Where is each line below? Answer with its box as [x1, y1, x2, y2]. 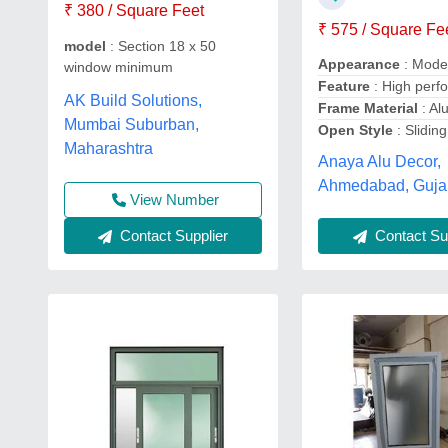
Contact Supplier [116, 227, 229, 244]
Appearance [318, 55, 401, 72]
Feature [318, 77, 371, 94]
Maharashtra [64, 140, 153, 157]
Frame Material [318, 99, 419, 116]
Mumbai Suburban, [64, 116, 199, 133]
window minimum [64, 59, 173, 75]
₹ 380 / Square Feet [64, 2, 204, 19]
